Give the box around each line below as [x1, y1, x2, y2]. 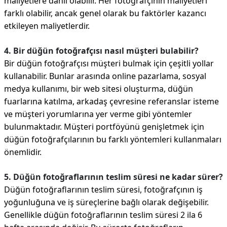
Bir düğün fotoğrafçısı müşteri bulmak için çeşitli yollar [4, 58, 214, 69]
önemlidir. [4, 146, 42, 158]
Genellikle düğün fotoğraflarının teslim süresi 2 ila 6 [4, 209, 202, 221]
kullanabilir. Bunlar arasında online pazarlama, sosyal [4, 70, 206, 82]
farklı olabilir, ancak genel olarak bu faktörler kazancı [4, 8, 206, 19]
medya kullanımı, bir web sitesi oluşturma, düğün [4, 83, 193, 95]
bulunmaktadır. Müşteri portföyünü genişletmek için [4, 121, 204, 133]
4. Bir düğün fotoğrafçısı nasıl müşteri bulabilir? [4, 45, 199, 57]
